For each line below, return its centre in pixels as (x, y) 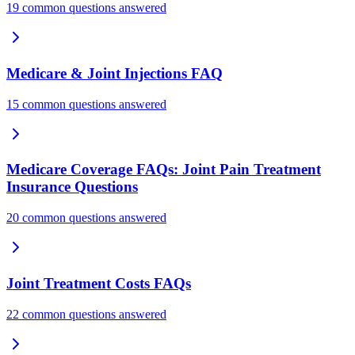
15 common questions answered (86, 104)
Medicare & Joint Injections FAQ (115, 74)
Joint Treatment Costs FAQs (99, 283)
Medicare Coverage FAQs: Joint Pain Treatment (164, 170)
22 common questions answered (86, 314)
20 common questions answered (86, 218)
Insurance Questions (72, 187)
